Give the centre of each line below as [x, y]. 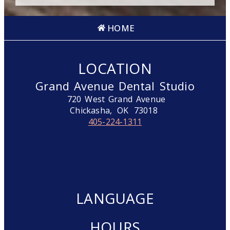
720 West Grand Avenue [116, 99]
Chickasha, [91, 110]
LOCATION [115, 68]
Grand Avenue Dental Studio [115, 85]
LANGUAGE [115, 198]
